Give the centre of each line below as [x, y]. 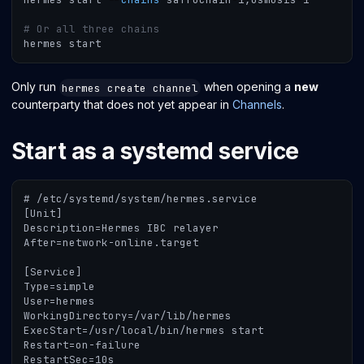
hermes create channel [130, 88]
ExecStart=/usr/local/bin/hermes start [144, 330]
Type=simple [59, 286]
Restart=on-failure [82, 344]
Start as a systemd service [155, 152]
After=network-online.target [111, 242]
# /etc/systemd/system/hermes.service [141, 198]
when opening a [247, 86]
